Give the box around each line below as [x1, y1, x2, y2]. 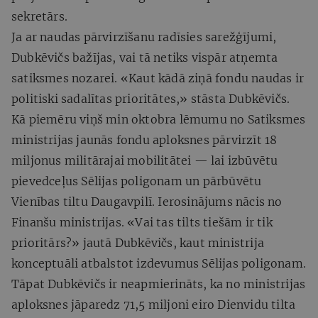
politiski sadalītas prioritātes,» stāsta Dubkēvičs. [11, 91, 290, 106]
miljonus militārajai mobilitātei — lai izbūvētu [11, 153, 278, 168]
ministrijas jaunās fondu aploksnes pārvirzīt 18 [11, 132, 278, 147]
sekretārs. [11, 9, 67, 23]
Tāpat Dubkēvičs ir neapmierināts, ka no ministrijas [11, 276, 306, 291]
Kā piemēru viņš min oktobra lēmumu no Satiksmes [11, 111, 306, 126]
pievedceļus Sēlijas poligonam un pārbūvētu [11, 173, 262, 188]
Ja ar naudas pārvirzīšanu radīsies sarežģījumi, [11, 29, 277, 44]
